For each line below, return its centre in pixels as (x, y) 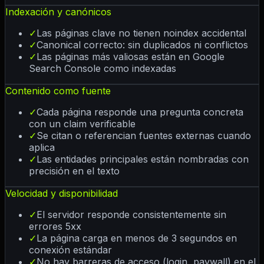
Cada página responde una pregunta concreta (140, 112)
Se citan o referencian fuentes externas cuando (144, 136)
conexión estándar (70, 250)
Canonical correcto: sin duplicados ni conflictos (142, 45)
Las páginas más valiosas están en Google (131, 57)
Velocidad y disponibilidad (62, 194)
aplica (42, 148)
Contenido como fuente (58, 91)
